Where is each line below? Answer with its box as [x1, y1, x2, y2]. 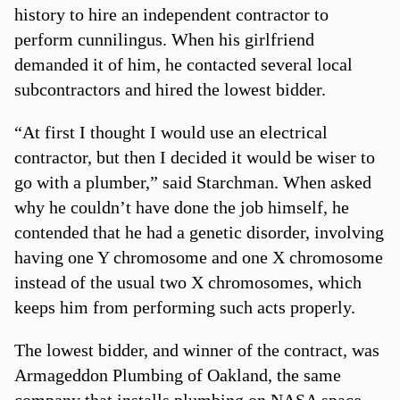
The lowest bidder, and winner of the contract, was [13, 339, 379, 360]
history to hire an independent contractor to [13, 4, 329, 24]
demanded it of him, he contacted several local [13, 54, 353, 74]
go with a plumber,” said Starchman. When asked [13, 171, 371, 192]
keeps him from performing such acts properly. [13, 296, 355, 317]
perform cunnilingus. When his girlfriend [13, 29, 314, 49]
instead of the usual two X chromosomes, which [13, 271, 362, 292]
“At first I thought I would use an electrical [13, 121, 328, 142]
